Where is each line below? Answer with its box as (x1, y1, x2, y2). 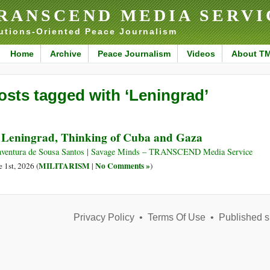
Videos (186, 49, 215, 58)
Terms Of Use (147, 212, 206, 223)
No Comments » (95, 160, 150, 172)
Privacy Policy (73, 212, 134, 223)
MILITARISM (39, 160, 90, 172)
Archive (49, 49, 81, 58)
